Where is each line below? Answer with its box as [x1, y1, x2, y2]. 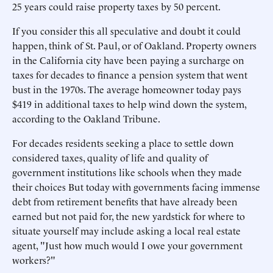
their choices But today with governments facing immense [12, 180, 260, 193]
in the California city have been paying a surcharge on [12, 53, 244, 66]
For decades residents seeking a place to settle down [12, 136, 234, 149]
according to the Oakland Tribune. [12, 112, 160, 125]
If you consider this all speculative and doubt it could [12, 24, 241, 37]
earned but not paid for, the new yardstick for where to [12, 209, 245, 222]
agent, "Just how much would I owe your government [12, 238, 243, 252]
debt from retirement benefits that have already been [12, 194, 238, 208]
